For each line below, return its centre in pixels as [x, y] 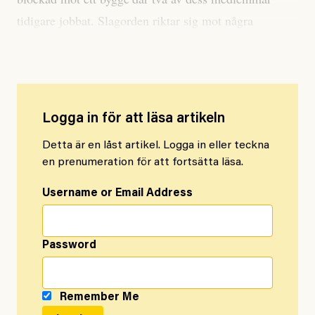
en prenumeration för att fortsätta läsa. [143, 163]
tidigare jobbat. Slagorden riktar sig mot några [135, 21]
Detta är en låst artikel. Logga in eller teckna [156, 146]
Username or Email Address [117, 194]
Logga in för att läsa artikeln [134, 119]
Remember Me [98, 298]
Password [69, 246]
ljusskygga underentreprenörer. [95, 40]
